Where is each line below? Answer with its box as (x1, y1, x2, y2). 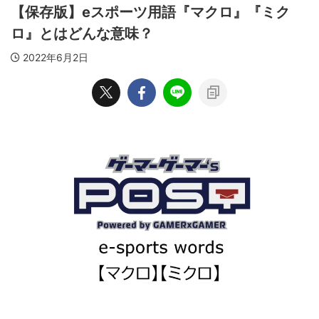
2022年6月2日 (23, 51, 88, 63)
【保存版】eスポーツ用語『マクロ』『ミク (11, 4, 290, 21)
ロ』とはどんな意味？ (11, 25, 153, 42)
